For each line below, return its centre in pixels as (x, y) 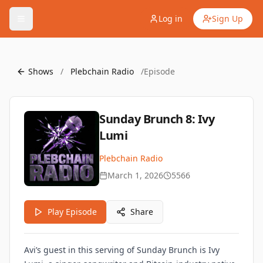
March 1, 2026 (135, 175)
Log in (171, 18)
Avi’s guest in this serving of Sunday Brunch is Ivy (122, 250)
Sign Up (227, 18)
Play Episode (72, 212)
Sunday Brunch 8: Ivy (157, 119)
